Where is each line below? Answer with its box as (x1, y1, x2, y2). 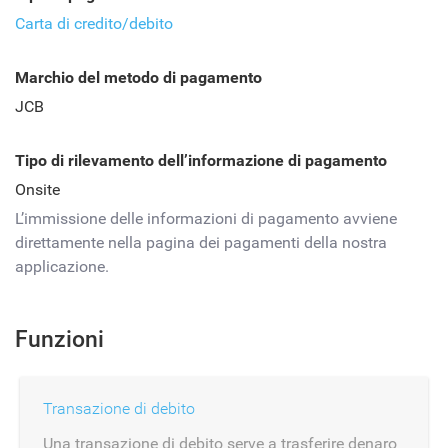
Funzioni (15, 326, 104, 353)
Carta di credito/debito (15, 14, 173, 33)
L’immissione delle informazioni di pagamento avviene (15, 209, 397, 228)
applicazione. (15, 257, 109, 276)
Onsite (15, 180, 60, 199)
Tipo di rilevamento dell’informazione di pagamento (15, 151, 387, 170)
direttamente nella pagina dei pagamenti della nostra (15, 233, 387, 252)
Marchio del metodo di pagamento (15, 68, 262, 87)
